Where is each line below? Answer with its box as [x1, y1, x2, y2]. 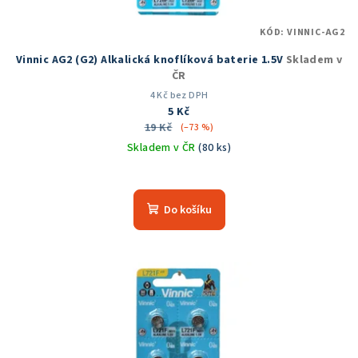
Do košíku [163, 202, 212, 219]
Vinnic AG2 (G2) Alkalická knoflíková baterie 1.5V [15, 52, 286, 69]
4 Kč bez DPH [149, 89, 209, 103]
